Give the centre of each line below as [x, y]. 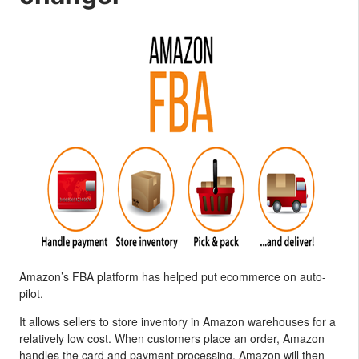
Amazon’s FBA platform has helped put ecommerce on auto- [173, 276]
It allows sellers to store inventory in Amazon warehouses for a [177, 321]
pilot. [31, 293]
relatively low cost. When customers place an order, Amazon [172, 338]
